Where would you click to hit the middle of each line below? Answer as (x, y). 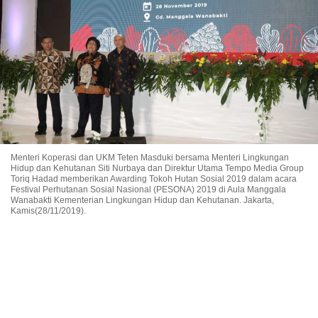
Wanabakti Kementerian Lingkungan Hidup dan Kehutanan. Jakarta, (142, 200)
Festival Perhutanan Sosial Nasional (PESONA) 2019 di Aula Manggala (148, 189)
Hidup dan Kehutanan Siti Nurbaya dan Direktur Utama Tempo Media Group (157, 168)
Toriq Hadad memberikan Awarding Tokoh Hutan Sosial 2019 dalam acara (154, 179)
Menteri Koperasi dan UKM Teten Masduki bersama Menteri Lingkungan (150, 157)
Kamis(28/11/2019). (48, 210)
